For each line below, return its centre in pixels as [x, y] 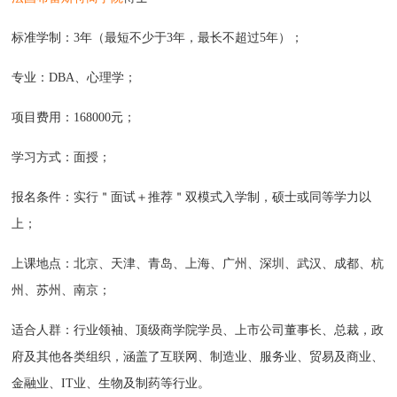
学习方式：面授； [62, 158]
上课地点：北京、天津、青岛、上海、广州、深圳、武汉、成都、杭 [198, 264]
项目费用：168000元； [74, 118]
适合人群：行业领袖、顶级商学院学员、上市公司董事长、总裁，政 [198, 331]
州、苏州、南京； [62, 291]
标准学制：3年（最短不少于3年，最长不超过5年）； [158, 38]
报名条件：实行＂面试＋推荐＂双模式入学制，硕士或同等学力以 [192, 198]
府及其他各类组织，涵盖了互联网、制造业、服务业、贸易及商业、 [198, 357]
